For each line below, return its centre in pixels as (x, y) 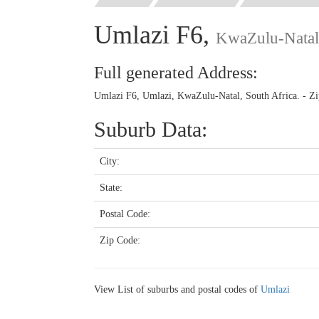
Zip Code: (120, 240)
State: (111, 187)
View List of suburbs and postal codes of (177, 289)
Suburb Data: (151, 129)
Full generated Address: (176, 72)
